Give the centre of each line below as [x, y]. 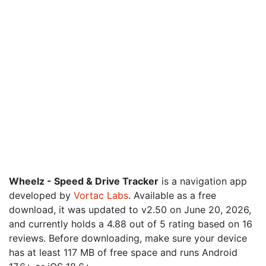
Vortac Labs [101, 195]
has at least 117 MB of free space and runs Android [123, 252]
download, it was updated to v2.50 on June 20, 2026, [130, 210]
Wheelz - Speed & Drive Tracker [84, 181]
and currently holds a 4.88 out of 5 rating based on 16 [131, 224]
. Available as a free [172, 195]
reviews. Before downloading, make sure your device [128, 238]
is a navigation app [203, 181]
